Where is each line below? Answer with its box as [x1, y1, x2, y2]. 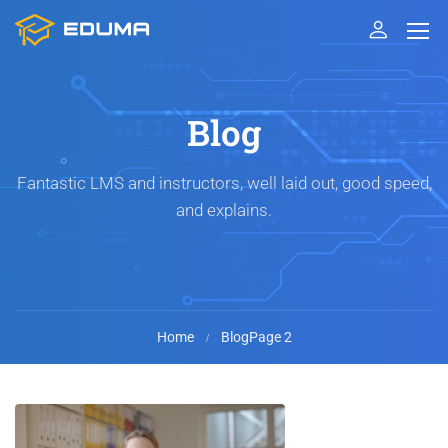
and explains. [176, 200, 272, 220]
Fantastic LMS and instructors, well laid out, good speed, [16, 173, 432, 193]
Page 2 [248, 329, 292, 345]
